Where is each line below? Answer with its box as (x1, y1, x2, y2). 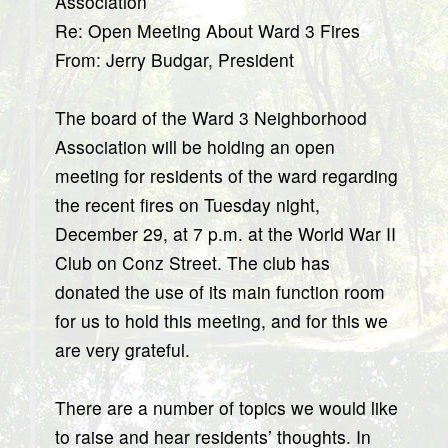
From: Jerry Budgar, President (55, 47, 294, 72)
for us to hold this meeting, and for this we (55, 308, 388, 333)
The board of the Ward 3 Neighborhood (55, 105, 367, 130)
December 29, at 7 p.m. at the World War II (55, 221, 396, 246)
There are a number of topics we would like (55, 395, 398, 420)
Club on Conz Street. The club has (55, 250, 330, 275)
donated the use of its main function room (55, 279, 385, 304)
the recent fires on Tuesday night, (55, 192, 320, 217)
